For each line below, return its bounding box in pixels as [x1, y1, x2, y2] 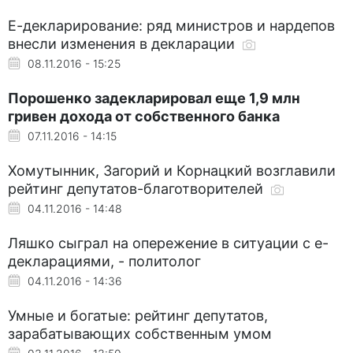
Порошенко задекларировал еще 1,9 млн [8, 89, 300, 106]
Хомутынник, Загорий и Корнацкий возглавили [8, 162, 336, 179]
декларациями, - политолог [8, 252, 201, 269]
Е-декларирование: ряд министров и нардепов [8, 17, 335, 34]
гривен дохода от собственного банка [8, 107, 280, 124]
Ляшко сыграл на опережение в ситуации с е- [8, 234, 329, 251]
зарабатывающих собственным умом [8, 325, 272, 342]
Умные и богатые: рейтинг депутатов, [8, 307, 268, 324]
